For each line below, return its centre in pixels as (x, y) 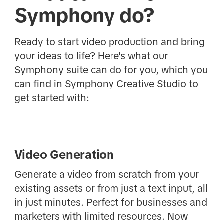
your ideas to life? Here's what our (91, 56)
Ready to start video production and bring (109, 42)
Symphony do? (84, 16)
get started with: (52, 97)
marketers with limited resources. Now (101, 216)
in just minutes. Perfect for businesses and (111, 202)
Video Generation (64, 155)
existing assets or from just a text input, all (111, 188)
